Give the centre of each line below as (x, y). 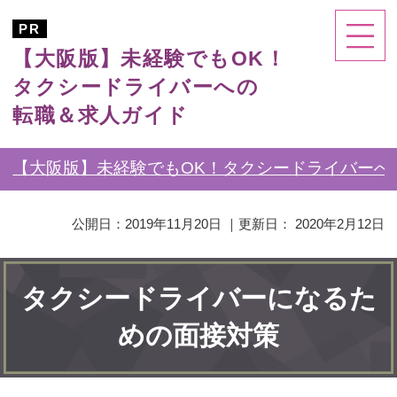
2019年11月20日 (173, 224)
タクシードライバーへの (136, 86)
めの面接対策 (198, 336)
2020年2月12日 (339, 224)
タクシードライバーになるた (198, 299)
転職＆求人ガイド (101, 115)
